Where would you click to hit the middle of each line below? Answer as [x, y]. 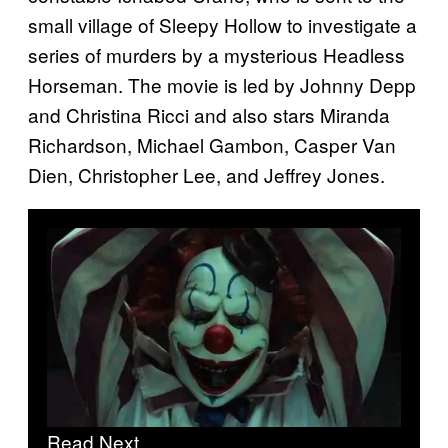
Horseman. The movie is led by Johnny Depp [222, 85]
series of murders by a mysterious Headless [216, 55]
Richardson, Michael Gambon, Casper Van [212, 145]
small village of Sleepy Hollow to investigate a [222, 25]
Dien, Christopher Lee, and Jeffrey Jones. [206, 175]
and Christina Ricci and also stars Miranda [209, 115]
